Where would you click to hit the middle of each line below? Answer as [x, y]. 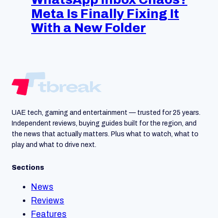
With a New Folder [89, 28]
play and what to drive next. [54, 145]
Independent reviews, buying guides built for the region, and [104, 124]
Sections [28, 168]
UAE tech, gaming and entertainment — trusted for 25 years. [106, 113]
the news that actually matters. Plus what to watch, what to [105, 134]
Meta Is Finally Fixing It [105, 14]
